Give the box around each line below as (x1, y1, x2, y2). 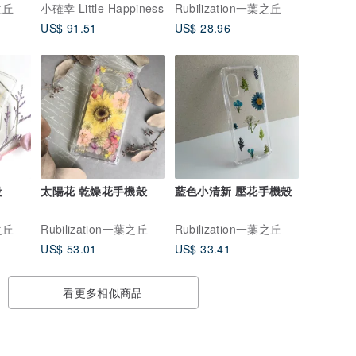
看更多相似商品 (63, 284, 143, 301)
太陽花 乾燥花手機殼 (41, 183, 148, 199)
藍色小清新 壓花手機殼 (235, 183, 292, 199)
